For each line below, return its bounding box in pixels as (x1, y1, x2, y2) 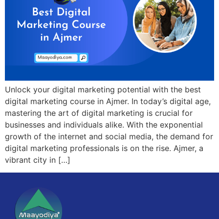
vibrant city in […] (5, 154, 70, 165)
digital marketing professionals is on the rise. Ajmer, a (5, 143, 203, 153)
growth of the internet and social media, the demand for (5, 131, 213, 141)
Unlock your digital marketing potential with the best (5, 84, 201, 94)
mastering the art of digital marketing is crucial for (5, 108, 193, 118)
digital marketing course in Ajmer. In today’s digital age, (5, 96, 211, 106)
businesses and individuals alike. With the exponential (5, 119, 203, 130)
